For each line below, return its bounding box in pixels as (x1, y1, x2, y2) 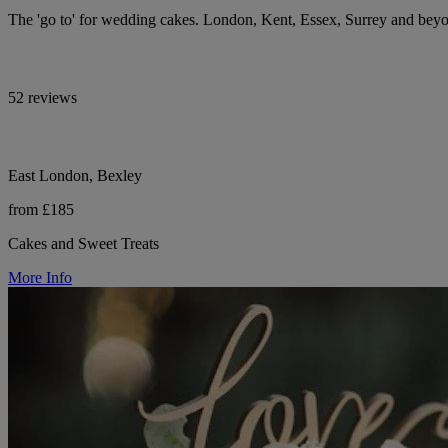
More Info (8, 268, 72, 286)
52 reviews (8, 88, 77, 106)
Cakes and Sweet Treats (8, 234, 159, 252)
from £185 (8, 200, 74, 218)
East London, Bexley (8, 166, 142, 184)
